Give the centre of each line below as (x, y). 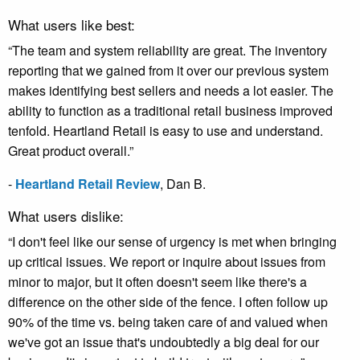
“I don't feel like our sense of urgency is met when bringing (172, 242)
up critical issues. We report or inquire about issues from (167, 262)
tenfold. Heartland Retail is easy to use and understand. (166, 131)
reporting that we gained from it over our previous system (168, 71)
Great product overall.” (71, 151)
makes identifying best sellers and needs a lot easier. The (171, 91)
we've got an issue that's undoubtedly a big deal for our (164, 342)
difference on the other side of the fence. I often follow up (168, 302)
